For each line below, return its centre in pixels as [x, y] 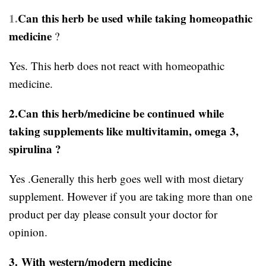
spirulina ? [35, 148]
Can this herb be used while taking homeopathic [135, 18]
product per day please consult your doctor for [113, 214]
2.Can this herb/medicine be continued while [116, 113]
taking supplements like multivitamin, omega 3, [124, 131]
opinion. [28, 232]
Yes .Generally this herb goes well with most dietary [126, 178]
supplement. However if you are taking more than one [131, 196]
